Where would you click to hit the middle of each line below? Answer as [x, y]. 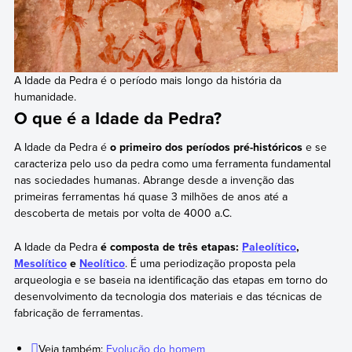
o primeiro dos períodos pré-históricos [207, 147]
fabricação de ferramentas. [78, 312]
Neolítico [102, 263]
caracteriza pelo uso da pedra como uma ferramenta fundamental [172, 164]
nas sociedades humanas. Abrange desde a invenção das [154, 180]
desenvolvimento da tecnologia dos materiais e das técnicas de [168, 296]
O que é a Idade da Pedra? [117, 117]
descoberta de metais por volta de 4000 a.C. [123, 213]
